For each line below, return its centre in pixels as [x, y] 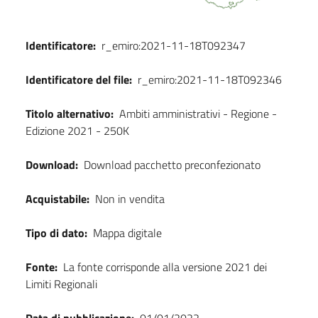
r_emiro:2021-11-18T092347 [174, 46]
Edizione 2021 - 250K [77, 131]
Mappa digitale [127, 233]
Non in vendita [130, 199]
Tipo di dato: [56, 233]
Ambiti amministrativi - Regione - [198, 114]
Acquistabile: [57, 199]
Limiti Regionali [61, 284]
